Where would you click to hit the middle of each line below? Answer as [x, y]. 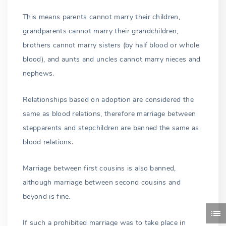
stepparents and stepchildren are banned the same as [111, 128]
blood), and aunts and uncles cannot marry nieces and [112, 60]
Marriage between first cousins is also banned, [99, 168]
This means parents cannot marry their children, [102, 17]
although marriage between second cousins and [102, 183]
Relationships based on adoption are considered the [108, 100]
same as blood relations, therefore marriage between [109, 114]
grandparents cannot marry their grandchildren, [101, 31]
